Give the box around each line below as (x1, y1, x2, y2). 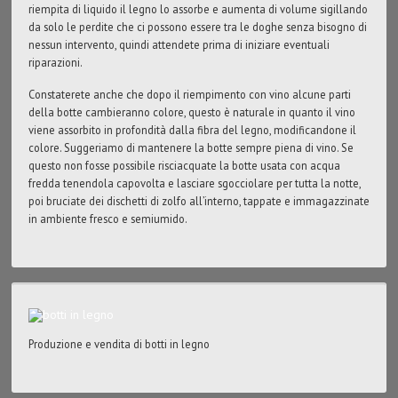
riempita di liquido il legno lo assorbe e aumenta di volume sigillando (28, 2, 368, 17)
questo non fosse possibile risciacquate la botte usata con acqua (28, 158, 340, 173)
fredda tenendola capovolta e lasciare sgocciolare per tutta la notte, (28, 176, 361, 191)
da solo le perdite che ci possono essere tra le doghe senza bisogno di (28, 20, 367, 35)
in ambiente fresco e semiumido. (28, 211, 187, 227)
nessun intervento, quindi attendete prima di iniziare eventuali (28, 37, 330, 52)
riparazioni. (28, 55, 83, 70)
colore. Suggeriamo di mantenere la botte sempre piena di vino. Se (28, 140, 354, 155)
